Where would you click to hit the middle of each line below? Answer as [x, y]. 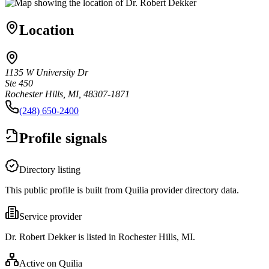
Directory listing [50, 169]
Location [47, 30]
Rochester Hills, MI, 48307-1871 [67, 94]
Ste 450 [19, 83]
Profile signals [63, 138]
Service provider [50, 216]
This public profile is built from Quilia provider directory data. [122, 190]
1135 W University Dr [47, 72]
